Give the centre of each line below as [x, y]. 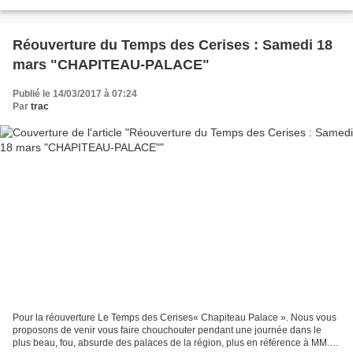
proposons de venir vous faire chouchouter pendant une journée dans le [167, 330]
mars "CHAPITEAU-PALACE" [130, 65]
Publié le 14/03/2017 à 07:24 [75, 94]
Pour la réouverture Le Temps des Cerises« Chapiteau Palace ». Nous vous [175, 317]
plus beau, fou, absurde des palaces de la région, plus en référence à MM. [171, 342]
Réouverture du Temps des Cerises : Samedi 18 [173, 45]
